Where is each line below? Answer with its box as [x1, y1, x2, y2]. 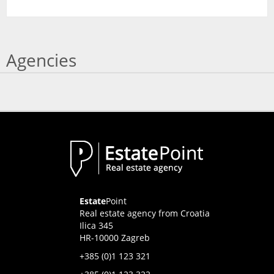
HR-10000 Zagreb [79, 232, 150, 243]
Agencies [6, 48, 76, 72]
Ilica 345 [79, 220, 113, 231]
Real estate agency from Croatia [79, 207, 210, 219]
